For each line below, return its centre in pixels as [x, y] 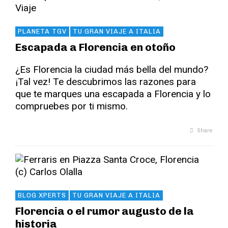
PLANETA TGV [42, 31]
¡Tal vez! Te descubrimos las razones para [106, 82]
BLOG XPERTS [42, 195]
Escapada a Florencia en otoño [95, 47]
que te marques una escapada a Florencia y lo [113, 94]
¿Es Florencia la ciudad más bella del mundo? [112, 69]
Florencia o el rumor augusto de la [105, 211]
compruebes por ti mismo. [72, 106]
